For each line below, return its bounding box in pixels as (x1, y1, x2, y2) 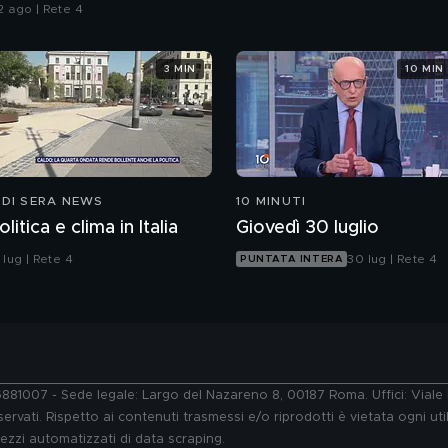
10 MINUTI (236, 195, 307, 208)
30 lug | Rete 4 (347, 253, 438, 266)
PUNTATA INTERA (240, 254, 344, 265)
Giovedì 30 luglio (236, 219, 379, 238)
